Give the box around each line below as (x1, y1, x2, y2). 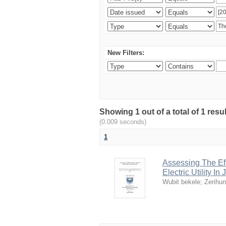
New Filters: (107, 49, 144, 56)
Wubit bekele (162, 178, 200, 186)
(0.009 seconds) (99, 118, 146, 126)
